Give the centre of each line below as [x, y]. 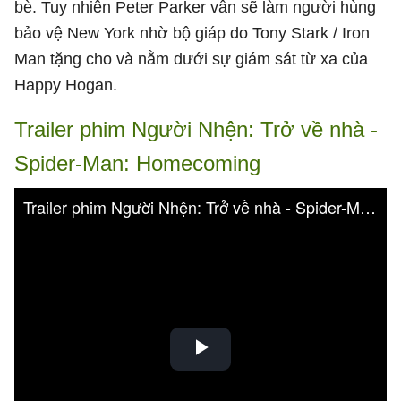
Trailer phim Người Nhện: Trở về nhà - [196, 129]
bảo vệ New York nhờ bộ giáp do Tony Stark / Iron [192, 33]
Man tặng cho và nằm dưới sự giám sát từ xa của [191, 59]
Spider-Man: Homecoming [137, 163]
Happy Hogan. [66, 85]
